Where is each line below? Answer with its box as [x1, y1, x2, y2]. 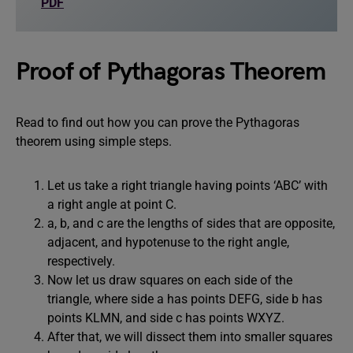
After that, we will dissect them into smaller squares [47, 329, 333, 344]
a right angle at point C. [47, 197, 176, 212]
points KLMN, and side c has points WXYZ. [47, 310, 284, 325]
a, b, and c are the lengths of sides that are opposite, [47, 216, 335, 231]
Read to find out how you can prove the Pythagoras [16, 115, 299, 130]
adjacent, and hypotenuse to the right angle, [47, 235, 289, 250]
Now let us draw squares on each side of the [47, 273, 292, 288]
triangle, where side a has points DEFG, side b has [47, 292, 322, 307]
